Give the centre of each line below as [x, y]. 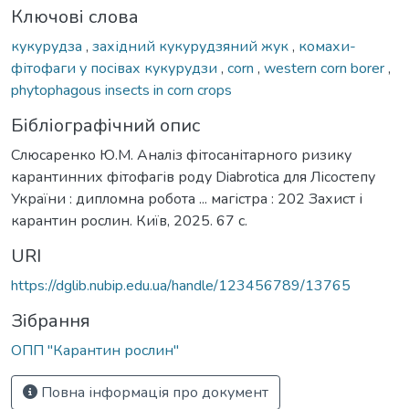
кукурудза [48, 46]
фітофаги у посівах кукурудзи [116, 68]
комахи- [327, 46]
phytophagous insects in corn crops [121, 90]
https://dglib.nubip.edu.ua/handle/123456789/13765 [181, 285]
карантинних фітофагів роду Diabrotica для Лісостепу [193, 177]
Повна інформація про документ [153, 392]
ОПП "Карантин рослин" [95, 350]
